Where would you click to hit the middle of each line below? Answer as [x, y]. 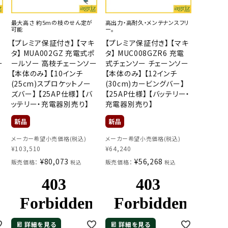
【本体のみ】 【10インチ [47, 74]
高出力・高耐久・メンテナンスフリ [147, 23]
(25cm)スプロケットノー [51, 84]
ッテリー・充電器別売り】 [50, 104]
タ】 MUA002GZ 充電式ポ [53, 53]
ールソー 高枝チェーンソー [54, 63]
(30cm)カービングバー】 [145, 84]
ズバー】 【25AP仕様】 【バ [52, 94]
